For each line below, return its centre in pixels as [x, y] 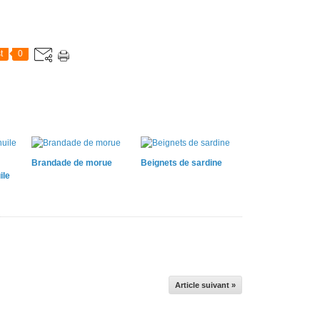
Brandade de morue [72, 162]
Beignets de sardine [181, 162]
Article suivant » [205, 285]
